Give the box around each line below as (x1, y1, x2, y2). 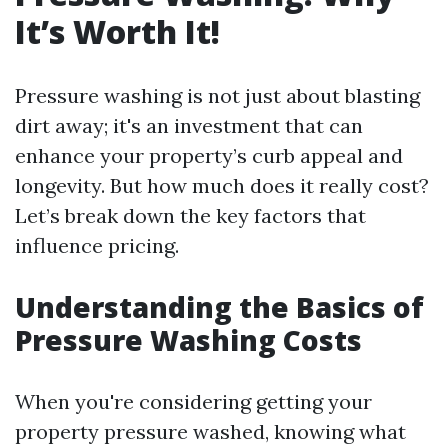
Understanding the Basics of (15, 288, 424, 326)
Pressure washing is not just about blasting (15, 83, 420, 108)
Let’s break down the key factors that (15, 203, 366, 228)
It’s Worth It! (15, 10, 220, 53)
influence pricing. (15, 233, 179, 258)
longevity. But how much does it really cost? (15, 173, 429, 198)
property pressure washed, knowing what (15, 419, 406, 444)
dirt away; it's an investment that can (15, 113, 363, 138)
